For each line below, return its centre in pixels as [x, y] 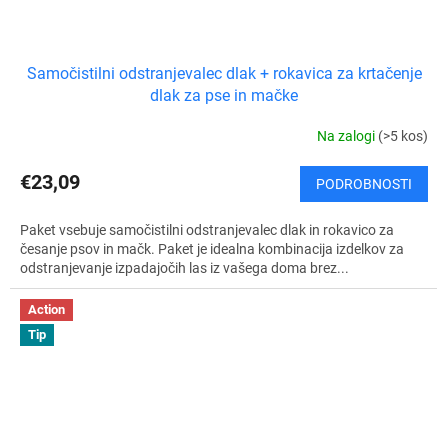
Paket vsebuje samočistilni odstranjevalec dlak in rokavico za [207, 229]
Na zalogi [347, 136]
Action [46, 309]
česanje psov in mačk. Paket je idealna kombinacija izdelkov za [212, 248]
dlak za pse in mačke [224, 95]
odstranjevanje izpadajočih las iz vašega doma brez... [184, 267]
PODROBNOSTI [364, 183]
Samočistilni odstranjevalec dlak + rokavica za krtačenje [224, 73]
